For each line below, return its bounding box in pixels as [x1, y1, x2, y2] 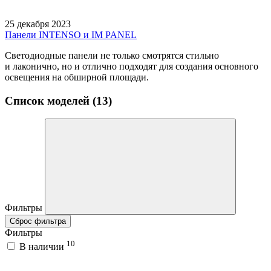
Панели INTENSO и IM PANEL [5, 29, 137, 40]
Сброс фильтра [10, 217, 66, 226]
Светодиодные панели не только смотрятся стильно [5, 50, 219, 60]
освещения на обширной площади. [5, 71, 154, 82]
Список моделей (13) [5, 94, 112, 107]
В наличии [19, 241, 67, 252]
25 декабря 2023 [5, 18, 71, 29]
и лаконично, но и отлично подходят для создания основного [5, 60, 258, 71]
